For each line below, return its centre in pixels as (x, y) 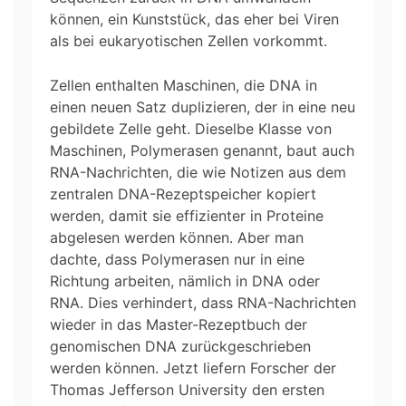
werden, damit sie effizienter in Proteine (187, 215)
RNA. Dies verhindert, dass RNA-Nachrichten (203, 302)
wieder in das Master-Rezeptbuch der (179, 324)
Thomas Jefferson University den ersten (187, 389)
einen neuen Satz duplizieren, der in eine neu (203, 106)
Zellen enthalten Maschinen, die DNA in (184, 85)
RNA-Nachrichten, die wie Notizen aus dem (198, 172)
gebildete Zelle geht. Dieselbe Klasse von (191, 128)
